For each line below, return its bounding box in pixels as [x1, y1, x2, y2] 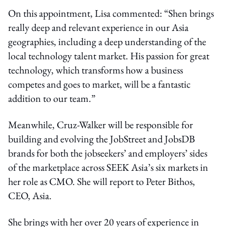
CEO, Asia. [8, 188, 52, 202]
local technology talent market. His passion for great [8, 49, 209, 62]
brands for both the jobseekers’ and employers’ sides [8, 146, 207, 160]
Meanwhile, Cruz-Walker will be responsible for [8, 118, 193, 131]
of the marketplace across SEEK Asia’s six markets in [8, 160, 208, 174]
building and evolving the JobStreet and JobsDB [8, 132, 195, 145]
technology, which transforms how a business [8, 63, 183, 77]
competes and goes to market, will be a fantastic [8, 77, 191, 91]
